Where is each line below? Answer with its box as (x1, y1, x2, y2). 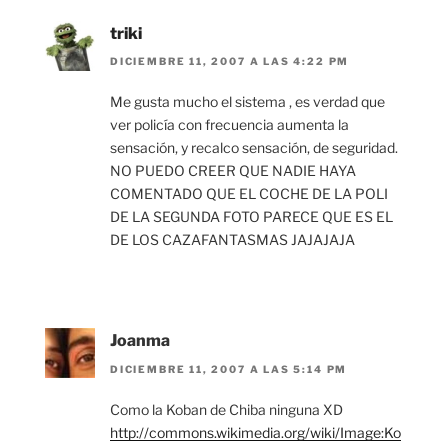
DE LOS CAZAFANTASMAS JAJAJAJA (110, 231, 355, 249)
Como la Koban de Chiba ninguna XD (110, 400, 343, 418)
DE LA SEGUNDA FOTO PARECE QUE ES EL (110, 208, 393, 226)
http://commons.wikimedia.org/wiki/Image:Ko (110, 423, 401, 441)
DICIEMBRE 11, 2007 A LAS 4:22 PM (110, 55, 350, 68)
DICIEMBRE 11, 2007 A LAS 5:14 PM (110, 362, 348, 375)
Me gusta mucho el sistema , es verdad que (110, 93, 385, 111)
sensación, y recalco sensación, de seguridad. (110, 139, 398, 157)
